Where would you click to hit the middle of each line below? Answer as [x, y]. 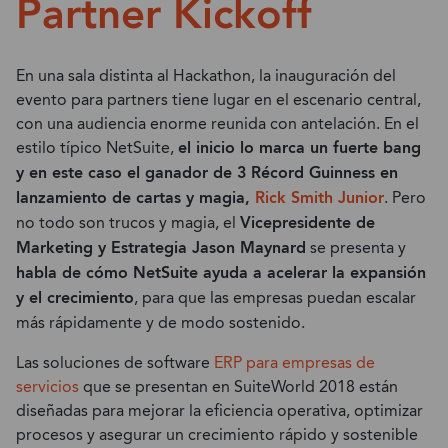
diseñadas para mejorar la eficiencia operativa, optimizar [219, 411]
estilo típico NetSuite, [97, 148]
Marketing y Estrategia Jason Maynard [161, 248]
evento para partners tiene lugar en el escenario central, [218, 100]
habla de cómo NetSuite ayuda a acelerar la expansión [221, 273]
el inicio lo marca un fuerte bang [299, 148]
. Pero [405, 198]
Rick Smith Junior [319, 198]
